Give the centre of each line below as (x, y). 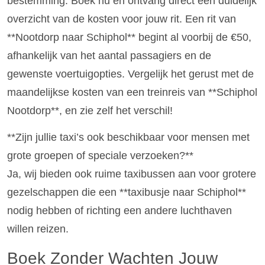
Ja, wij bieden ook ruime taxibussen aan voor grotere (132, 174)
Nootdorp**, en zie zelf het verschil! (90, 110)
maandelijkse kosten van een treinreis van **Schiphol (132, 92)
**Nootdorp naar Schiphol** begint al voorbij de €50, (129, 37)
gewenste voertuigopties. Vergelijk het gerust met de (130, 74)
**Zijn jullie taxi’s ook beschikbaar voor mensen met (128, 138)
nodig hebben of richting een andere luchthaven (119, 211)
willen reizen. (38, 229)
